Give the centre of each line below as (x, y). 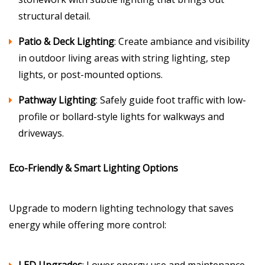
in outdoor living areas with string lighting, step (124, 58)
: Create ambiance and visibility (182, 41)
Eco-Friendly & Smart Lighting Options (93, 168)
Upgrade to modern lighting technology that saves (121, 208)
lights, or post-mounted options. (91, 75)
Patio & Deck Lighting (66, 41)
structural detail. (54, 16)
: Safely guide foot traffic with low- (171, 100)
